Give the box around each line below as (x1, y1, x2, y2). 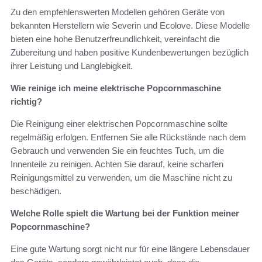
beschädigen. (11, 186, 61, 196)
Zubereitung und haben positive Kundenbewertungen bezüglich (11, 47, 249, 58)
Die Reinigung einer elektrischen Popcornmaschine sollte (11, 119, 227, 129)
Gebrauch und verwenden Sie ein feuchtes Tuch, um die (11, 146, 224, 156)
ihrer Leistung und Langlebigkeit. (11, 61, 133, 71)
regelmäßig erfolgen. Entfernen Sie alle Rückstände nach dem (11, 132, 246, 143)
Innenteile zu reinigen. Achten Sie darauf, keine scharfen (11, 159, 223, 170)
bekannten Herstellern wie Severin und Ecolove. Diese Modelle (11, 20, 250, 31)
